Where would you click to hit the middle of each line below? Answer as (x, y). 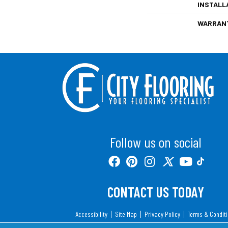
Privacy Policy (162, 214)
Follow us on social (156, 142)
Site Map (126, 214)
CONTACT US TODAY (156, 192)
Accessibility (91, 214)
